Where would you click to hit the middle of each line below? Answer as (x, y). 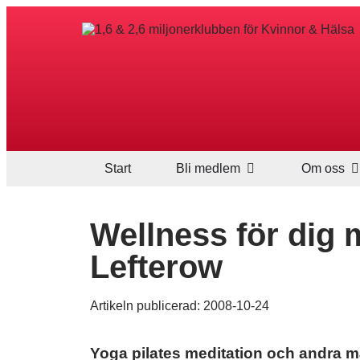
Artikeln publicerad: (147, 306)
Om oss (323, 168)
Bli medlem (208, 168)
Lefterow (156, 267)
